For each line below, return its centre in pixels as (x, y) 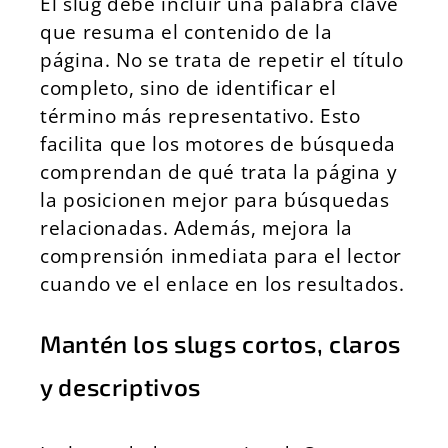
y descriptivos (120, 386)
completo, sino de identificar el (188, 87)
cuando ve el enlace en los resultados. (222, 283)
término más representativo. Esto (200, 115)
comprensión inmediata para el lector (221, 255)
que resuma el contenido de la (186, 31)
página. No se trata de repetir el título (222, 59)
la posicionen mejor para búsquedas (215, 199)
